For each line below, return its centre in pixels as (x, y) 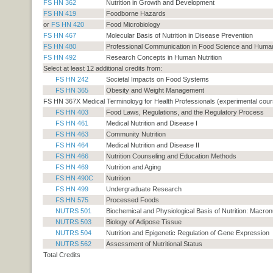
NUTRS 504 (73, 233)
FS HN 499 (72, 189)
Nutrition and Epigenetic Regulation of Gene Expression (187, 233)
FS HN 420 (67, 25)
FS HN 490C (74, 178)
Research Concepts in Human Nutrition (164, 58)
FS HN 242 (72, 80)
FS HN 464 (72, 145)
